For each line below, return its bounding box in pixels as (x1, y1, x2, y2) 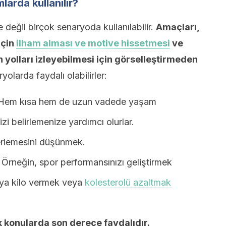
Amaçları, (156, 22, 199, 32)
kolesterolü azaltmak (85, 177, 171, 188)
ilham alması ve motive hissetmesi (16, 38, 170, 48)
